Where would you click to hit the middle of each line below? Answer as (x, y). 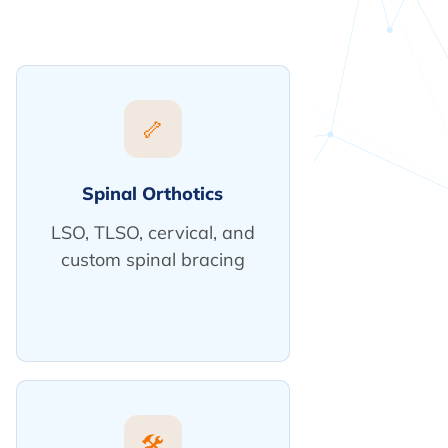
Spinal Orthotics (153, 193)
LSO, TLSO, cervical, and (152, 232)
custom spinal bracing (152, 259)
